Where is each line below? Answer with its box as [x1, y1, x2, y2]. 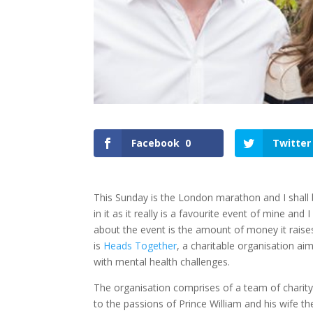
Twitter [272, 136, 312, 150]
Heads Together [103, 238, 177, 252]
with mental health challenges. [94, 254, 231, 268]
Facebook [131, 136, 180, 150]
